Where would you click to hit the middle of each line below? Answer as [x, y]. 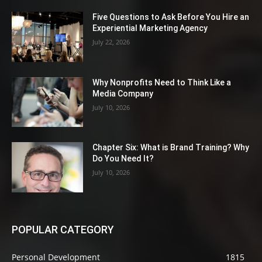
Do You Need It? [123, 159]
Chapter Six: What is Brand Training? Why [171, 148]
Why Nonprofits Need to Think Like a [162, 82]
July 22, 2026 [111, 42]
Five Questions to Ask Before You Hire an [171, 17]
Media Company [123, 93]
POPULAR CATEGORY [63, 230]
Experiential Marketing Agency [150, 28]
